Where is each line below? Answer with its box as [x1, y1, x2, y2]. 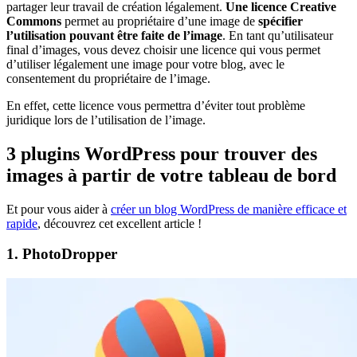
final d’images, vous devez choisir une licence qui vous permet [6, 42, 320, 57]
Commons [6, 14, 61, 28]
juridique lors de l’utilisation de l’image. [6, 112, 206, 127]
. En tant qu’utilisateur [222, 28, 333, 42]
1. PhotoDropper [6, 245, 117, 263]
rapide [6, 216, 37, 230]
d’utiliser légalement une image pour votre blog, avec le [6, 57, 284, 71]
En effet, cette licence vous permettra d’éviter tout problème [6, 98, 305, 112]
